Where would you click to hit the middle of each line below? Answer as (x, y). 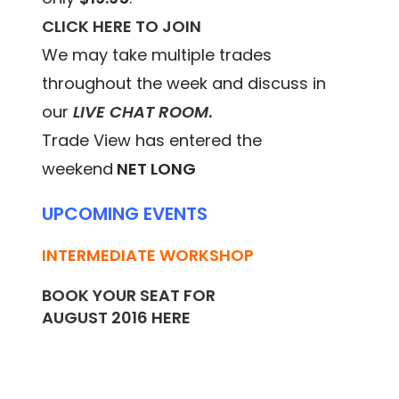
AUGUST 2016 (97, 317)
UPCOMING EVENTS (125, 213)
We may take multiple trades (157, 54)
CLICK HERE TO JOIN (122, 26)
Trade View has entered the (152, 140)
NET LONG (155, 168)
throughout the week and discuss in (184, 83)
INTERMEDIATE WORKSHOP (150, 255)
